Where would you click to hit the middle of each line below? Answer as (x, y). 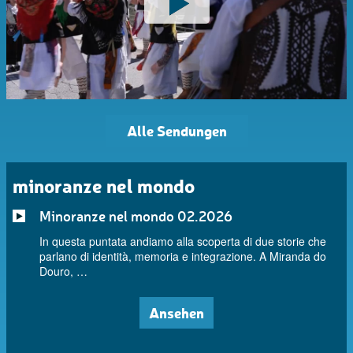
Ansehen (176, 312)
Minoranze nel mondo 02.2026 (136, 216)
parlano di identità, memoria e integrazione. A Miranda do (183, 256)
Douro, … (63, 271)
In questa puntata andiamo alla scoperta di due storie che (183, 241)
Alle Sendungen (176, 130)
